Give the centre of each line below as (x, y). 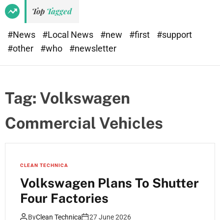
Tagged (59, 11)
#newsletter (93, 48)
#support (174, 35)
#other (21, 48)
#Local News (69, 35)
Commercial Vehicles (84, 123)
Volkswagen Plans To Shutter (110, 183)
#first (140, 35)
